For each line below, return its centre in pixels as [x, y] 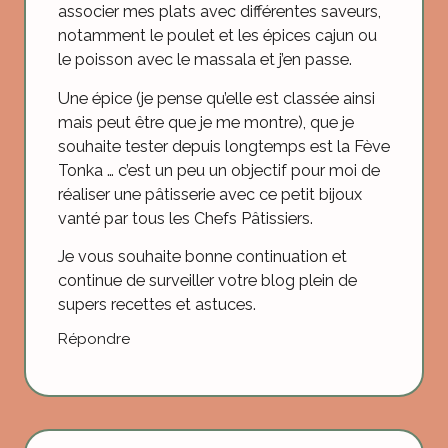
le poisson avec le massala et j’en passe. [205, 60]
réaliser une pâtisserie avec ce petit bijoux [210, 194]
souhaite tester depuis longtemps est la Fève [224, 146]
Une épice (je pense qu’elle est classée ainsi [216, 98]
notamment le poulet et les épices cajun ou [217, 36]
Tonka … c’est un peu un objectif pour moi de [219, 170]
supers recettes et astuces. [157, 305]
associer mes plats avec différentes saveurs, [219, 12]
